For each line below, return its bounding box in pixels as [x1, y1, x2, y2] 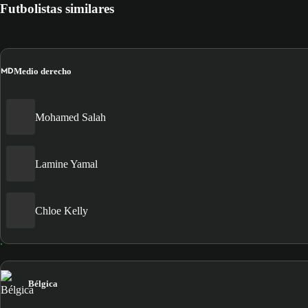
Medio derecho [14, 65, 71, 76]
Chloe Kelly [35, 204, 88, 217]
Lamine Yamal [35, 157, 98, 170]
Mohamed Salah [35, 111, 106, 123]
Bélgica [28, 278, 58, 289]
